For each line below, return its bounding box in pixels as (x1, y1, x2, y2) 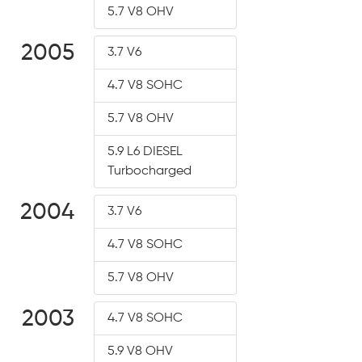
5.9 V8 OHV (107, 345, 174, 358)
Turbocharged (107, 165, 192, 178)
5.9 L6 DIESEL (107, 145, 183, 158)
